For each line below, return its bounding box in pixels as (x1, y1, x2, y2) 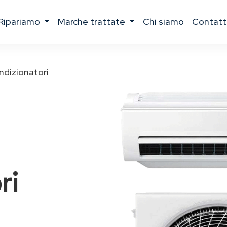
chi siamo (149, 16, 184, 27)
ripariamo (3, 16, 42, 27)
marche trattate (65, 16, 127, 27)
